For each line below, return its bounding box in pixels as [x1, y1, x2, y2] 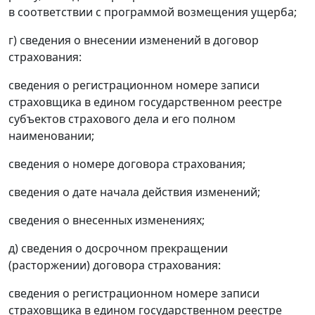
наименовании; [8, 128, 94, 144]
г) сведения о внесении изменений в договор [8, 32, 259, 49]
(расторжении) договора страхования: [8, 257, 221, 274]
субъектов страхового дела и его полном [8, 111, 236, 127]
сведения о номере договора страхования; [8, 156, 245, 172]
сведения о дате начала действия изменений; [8, 184, 260, 200]
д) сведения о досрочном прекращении [8, 240, 228, 257]
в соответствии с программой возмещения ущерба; [8, 4, 297, 20]
